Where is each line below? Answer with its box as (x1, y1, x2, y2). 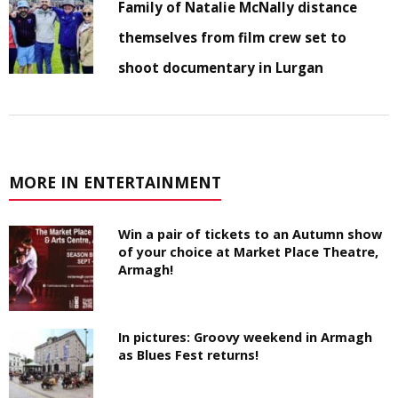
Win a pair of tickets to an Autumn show (118, 226, 383, 243)
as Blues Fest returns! (118, 346, 259, 363)
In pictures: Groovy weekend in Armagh (118, 328, 373, 346)
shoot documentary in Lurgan (118, 59, 324, 77)
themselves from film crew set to (118, 28, 347, 47)
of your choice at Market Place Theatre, (118, 243, 379, 261)
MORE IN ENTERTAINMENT (9, 171, 221, 194)
